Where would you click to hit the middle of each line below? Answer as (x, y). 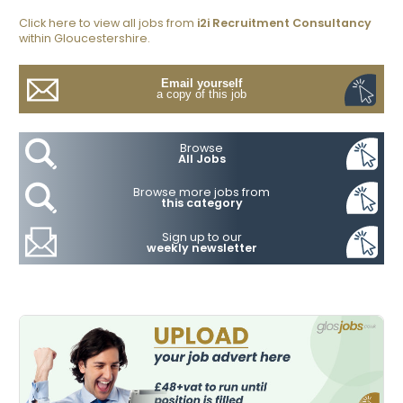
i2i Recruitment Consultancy (284, 23)
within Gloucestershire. (85, 39)
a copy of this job (201, 95)
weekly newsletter (201, 247)
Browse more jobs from (201, 193)
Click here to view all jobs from (108, 23)
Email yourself (201, 84)
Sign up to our (201, 237)
